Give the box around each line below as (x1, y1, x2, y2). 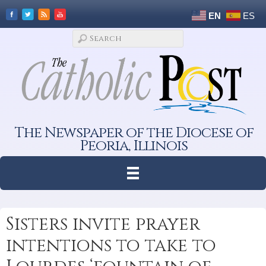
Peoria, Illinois (80, 135, 188, 156)
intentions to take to (6, 233, 216, 258)
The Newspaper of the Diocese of (14, 122, 254, 142)
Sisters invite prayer (6, 212, 200, 236)
